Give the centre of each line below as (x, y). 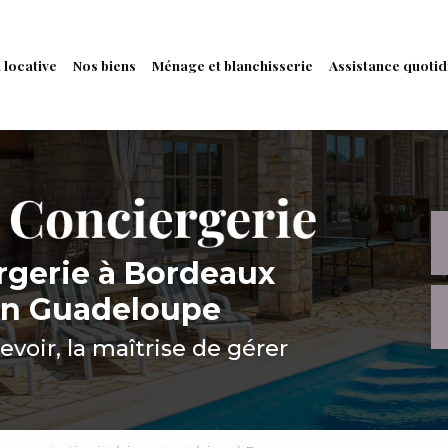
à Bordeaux (186, 273)
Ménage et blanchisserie (232, 65)
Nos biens (104, 65)
